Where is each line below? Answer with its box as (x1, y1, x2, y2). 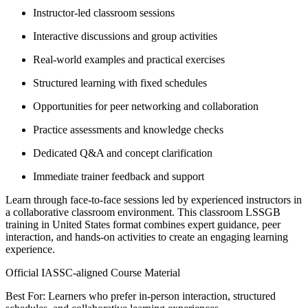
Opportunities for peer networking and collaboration (33, 100, 258, 112)
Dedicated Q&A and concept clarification (33, 146, 212, 159)
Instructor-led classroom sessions (33, 6, 175, 19)
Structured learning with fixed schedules (33, 76, 207, 89)
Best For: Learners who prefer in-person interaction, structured (5, 289, 276, 302)
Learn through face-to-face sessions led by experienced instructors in (5, 193, 302, 206)
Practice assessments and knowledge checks (33, 123, 223, 135)
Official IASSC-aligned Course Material (5, 266, 180, 278)
